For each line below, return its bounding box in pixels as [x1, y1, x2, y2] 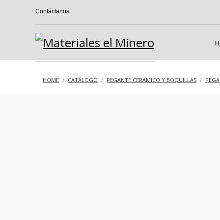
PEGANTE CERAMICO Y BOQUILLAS [107, 76, 196, 83]
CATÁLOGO [68, 76, 98, 83]
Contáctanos [35, 8, 69, 15]
